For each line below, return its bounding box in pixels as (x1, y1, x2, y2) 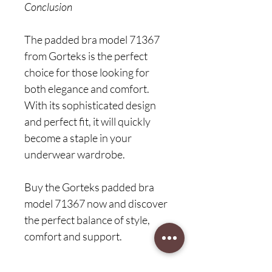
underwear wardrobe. (24, 148, 125, 161)
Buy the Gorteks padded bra (24, 180, 154, 194)
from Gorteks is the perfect (24, 49, 148, 63)
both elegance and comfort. (24, 82, 149, 95)
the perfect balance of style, (24, 213, 150, 226)
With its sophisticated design (24, 98, 156, 112)
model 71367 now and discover (24, 197, 168, 210)
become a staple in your (24, 131, 132, 144)
